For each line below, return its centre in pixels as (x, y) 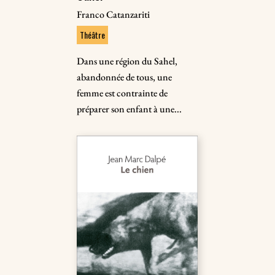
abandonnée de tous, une (125, 77)
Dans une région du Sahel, (127, 61)
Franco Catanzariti (114, 14)
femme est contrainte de (122, 93)
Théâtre (93, 35)
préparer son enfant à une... (130, 109)
